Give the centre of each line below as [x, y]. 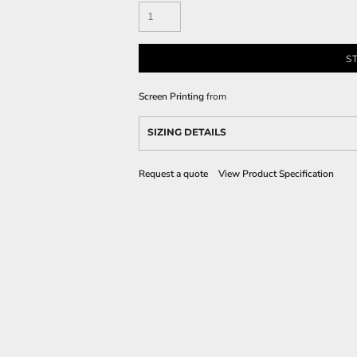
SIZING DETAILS [187, 132]
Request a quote [173, 174]
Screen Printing [171, 96]
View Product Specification [276, 174]
